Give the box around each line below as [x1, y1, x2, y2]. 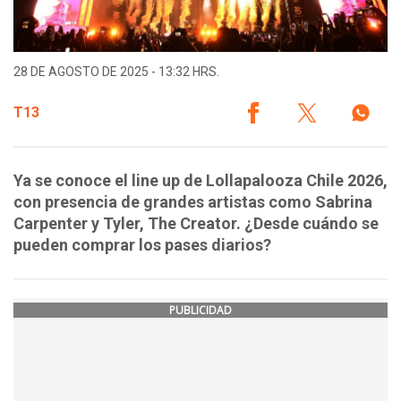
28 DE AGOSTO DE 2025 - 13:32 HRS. [13, 64, 219, 80]
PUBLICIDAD [169, 303, 232, 319]
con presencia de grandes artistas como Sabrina [13, 192, 372, 212]
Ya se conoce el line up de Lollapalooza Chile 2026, [13, 171, 388, 191]
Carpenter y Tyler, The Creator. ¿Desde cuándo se [13, 214, 379, 234]
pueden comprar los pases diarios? [13, 235, 271, 255]
